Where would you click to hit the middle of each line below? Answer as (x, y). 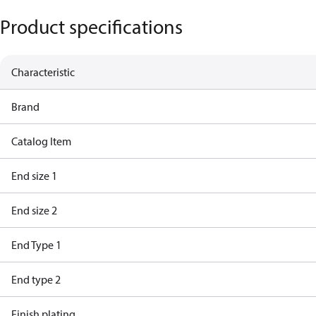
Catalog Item (41, 141)
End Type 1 (36, 245)
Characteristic (43, 72)
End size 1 (34, 176)
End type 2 (36, 279)
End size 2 (34, 210)
